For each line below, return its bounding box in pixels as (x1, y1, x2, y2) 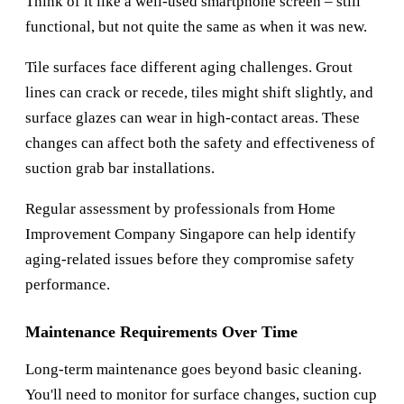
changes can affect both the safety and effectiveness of (25, 134, 375, 152)
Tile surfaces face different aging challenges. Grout (25, 59, 353, 77)
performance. (25, 276, 110, 294)
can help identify (244, 225, 356, 243)
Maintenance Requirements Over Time (25, 323, 298, 342)
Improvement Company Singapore (25, 225, 244, 243)
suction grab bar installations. (25, 160, 215, 178)
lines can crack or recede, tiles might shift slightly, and (25, 84, 373, 102)
